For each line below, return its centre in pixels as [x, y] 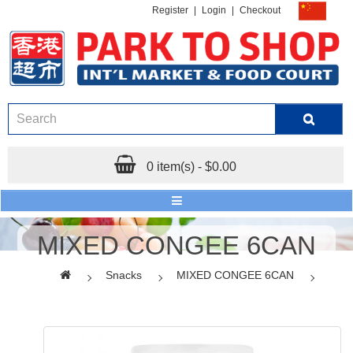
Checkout [260, 11]
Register [170, 11]
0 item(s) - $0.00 [192, 166]
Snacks [123, 275]
